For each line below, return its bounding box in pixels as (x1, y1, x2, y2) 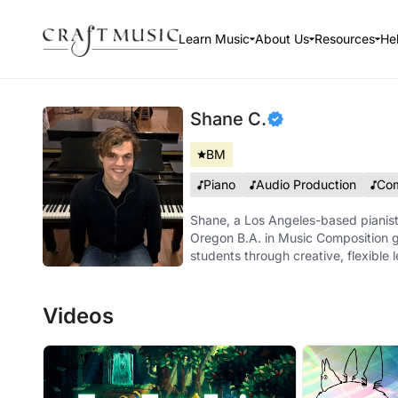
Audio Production (256, 177, 357, 192)
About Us (254, 31, 309, 46)
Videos (43, 303, 114, 329)
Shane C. (190, 108, 267, 130)
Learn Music (178, 31, 250, 46)
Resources (314, 31, 375, 46)
